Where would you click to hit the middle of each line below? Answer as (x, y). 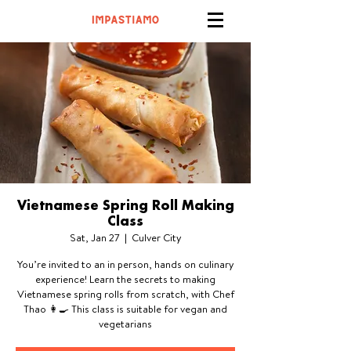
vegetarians (125, 324)
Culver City (156, 237)
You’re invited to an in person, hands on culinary (125, 264)
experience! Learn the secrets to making (125, 279)
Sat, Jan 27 (94, 237)
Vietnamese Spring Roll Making (125, 206)
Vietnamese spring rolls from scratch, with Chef (125, 294)
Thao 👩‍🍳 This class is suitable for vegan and (125, 309)
